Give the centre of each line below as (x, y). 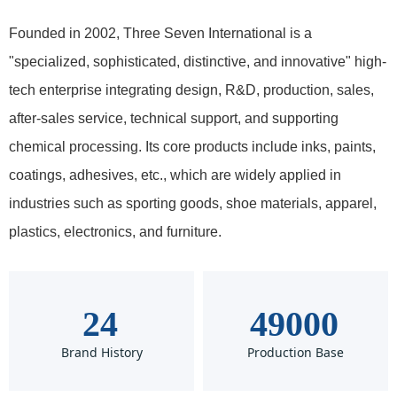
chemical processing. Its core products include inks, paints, (192, 147)
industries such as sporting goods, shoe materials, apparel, (193, 203)
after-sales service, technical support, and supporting (174, 118)
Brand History (101, 352)
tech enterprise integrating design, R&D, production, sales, (191, 90)
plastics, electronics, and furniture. (115, 232)
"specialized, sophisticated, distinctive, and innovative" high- (198, 62)
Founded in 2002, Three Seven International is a (160, 33)
